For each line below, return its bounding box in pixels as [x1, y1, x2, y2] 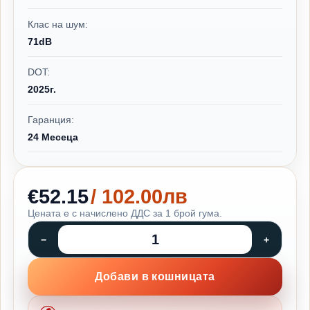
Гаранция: [28, 114, 74, 125]
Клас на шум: [28, 19, 88, 30]
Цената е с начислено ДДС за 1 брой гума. [28, 208, 222, 219]
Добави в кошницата [95, 271, 215, 282]
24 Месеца [28, 131, 78, 143]
